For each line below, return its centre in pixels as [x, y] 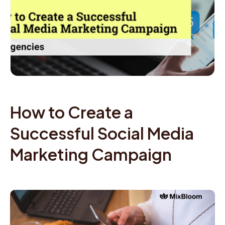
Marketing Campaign [91, 154]
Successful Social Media [102, 133]
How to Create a [72, 112]
